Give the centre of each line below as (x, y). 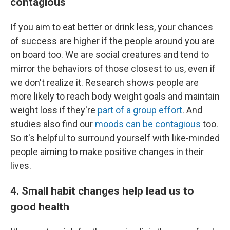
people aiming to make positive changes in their (107, 152)
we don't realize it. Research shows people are (104, 83)
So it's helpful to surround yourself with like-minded (115, 138)
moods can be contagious (148, 124)
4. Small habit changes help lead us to (102, 191)
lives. (21, 166)
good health (40, 207)
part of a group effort (140, 110)
